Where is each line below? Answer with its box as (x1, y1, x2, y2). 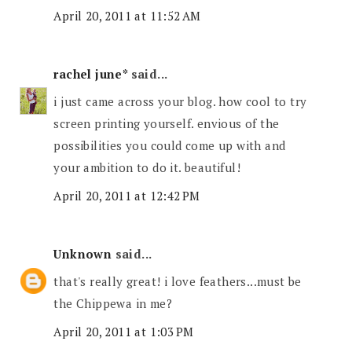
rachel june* (53, 65, 128, 82)
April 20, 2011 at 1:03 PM (53, 323, 194, 339)
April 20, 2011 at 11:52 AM (53, 7, 201, 24)
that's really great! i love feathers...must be (53, 273, 302, 290)
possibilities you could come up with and (53, 137, 286, 154)
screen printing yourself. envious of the (53, 115, 280, 132)
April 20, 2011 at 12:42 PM (53, 187, 200, 203)
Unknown (53, 245, 112, 262)
